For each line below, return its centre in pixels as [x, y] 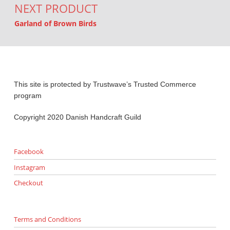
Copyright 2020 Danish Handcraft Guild [77, 117]
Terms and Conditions [47, 219]
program [27, 95]
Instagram [29, 167]
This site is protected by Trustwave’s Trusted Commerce [105, 84]
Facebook [28, 151]
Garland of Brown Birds [55, 24]
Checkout [28, 183]
